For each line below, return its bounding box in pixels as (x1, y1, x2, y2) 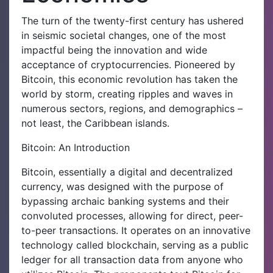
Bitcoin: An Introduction (21, 141, 130, 154)
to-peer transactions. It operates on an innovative (21, 224, 250, 236)
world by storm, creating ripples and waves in (21, 87, 233, 100)
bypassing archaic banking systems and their (21, 194, 229, 207)
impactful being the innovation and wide (21, 43, 207, 56)
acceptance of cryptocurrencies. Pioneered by (21, 58, 235, 71)
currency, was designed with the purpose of (21, 180, 224, 193)
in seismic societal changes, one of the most (21, 29, 226, 41)
